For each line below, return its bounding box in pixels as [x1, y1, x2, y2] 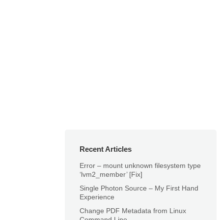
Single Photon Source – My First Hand [80, 184, 198, 192]
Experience [80, 193, 114, 201]
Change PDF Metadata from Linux [80, 207, 186, 215]
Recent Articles [80, 145, 132, 153]
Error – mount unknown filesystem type [80, 162, 201, 169]
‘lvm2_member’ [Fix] [80, 170, 142, 178]
